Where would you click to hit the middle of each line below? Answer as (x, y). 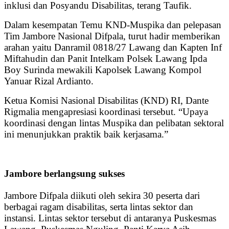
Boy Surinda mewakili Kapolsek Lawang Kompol (104, 70)
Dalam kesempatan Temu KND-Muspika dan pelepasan (113, 25)
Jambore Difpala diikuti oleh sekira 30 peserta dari (102, 196)
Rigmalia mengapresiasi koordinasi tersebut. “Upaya (106, 111)
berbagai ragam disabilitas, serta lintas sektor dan (99, 207)
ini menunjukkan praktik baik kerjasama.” (86, 134)
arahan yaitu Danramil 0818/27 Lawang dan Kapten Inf (113, 47)
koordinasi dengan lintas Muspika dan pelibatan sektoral (114, 123)
